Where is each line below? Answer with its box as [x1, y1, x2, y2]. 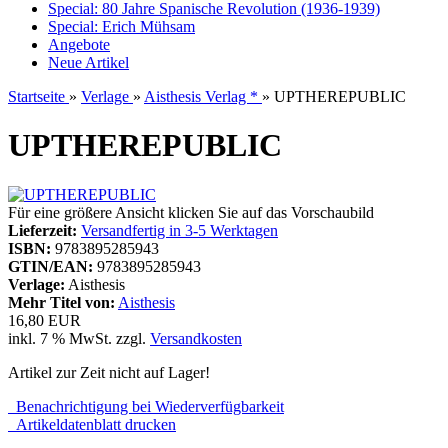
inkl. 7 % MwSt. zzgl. [8, 329, 150, 347]
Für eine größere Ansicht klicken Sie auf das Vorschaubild [8, 203, 374, 221]
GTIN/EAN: [8, 257, 93, 275]
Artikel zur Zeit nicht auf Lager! [8, 363, 210, 381]
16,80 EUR [8, 311, 81, 329]
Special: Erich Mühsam [48, 18, 195, 35]
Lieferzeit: [8, 221, 77, 239]
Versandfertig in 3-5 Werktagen [81, 221, 278, 239]
